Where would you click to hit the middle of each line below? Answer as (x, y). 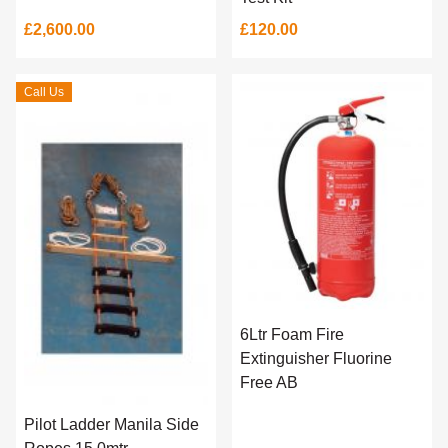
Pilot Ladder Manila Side (111, 424)
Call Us (44, 91)
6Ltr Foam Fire (292, 335)
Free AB (269, 383)
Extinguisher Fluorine (316, 359)
